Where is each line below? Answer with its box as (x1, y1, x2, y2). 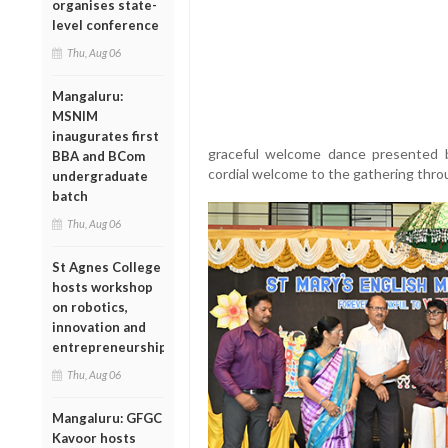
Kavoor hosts (52, 429, 136, 446)
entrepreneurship (52, 338, 167, 355)
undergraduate (52, 167, 148, 184)
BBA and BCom (52, 147, 145, 164)
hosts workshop (52, 278, 153, 295)
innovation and (52, 318, 146, 335)
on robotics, (52, 298, 128, 315)
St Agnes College (52, 258, 161, 275)
